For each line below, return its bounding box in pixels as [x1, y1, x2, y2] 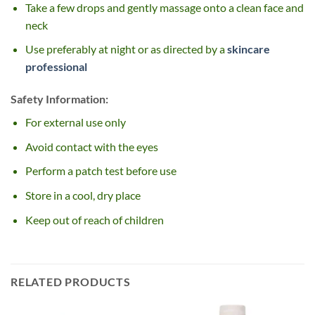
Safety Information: [11, 92, 108, 106]
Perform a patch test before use [25, 164, 176, 178]
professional [25, 60, 87, 74]
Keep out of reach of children [25, 212, 164, 226]
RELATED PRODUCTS [11, 275, 131, 289]
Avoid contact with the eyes [25, 139, 158, 153]
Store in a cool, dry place [25, 188, 141, 202]
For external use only [25, 115, 126, 129]
